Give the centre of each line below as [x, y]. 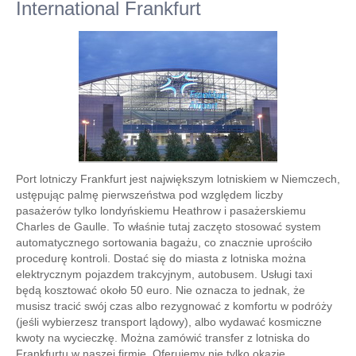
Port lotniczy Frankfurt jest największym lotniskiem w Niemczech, [178, 179]
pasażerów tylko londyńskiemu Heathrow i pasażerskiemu [161, 211]
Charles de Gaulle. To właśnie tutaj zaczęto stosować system [168, 226]
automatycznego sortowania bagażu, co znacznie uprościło [164, 242]
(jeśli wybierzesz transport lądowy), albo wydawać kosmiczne [169, 322]
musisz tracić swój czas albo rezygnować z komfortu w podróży [174, 306]
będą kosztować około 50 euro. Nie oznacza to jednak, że [161, 290]
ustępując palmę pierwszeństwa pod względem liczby [149, 195]
